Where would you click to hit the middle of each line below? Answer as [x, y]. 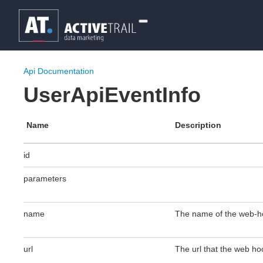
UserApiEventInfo [112, 95]
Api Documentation [59, 71]
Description [198, 125]
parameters [45, 178]
